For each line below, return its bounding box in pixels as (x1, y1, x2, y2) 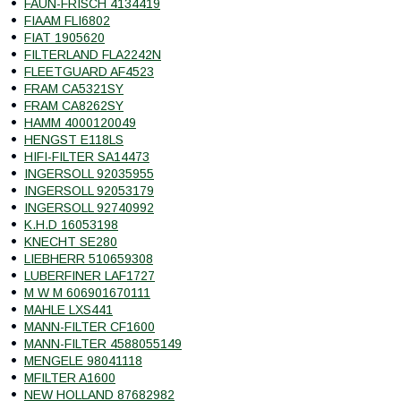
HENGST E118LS (24, 132, 124, 147)
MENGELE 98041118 (24, 353, 142, 368)
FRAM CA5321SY (24, 81, 124, 96)
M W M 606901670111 (24, 285, 150, 300)
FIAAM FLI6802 (24, 13, 110, 28)
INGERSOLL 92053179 (24, 183, 154, 198)
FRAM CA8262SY (24, 98, 124, 113)
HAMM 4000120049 (24, 115, 136, 130)
